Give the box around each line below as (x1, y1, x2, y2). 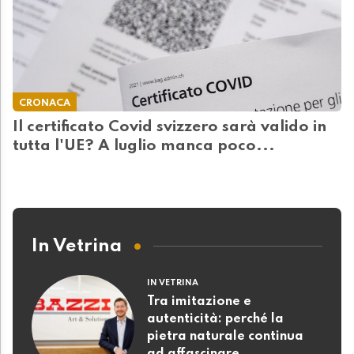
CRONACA (19, 98, 70, 109)
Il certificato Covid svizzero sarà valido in (13, 119, 326, 136)
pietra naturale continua (147, 330, 303, 344)
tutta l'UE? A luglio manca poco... (13, 138, 275, 155)
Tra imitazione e (147, 296, 251, 309)
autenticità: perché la (147, 313, 284, 326)
